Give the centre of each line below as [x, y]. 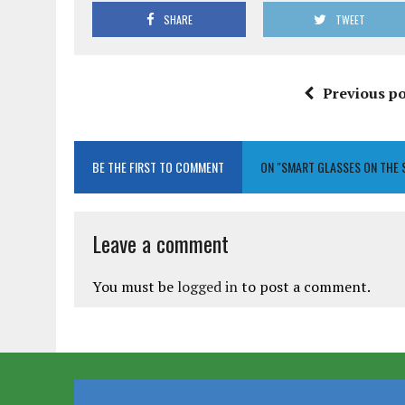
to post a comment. [304, 287]
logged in [207, 287]
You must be [135, 287]
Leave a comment [160, 244]
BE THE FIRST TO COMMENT [158, 167]
